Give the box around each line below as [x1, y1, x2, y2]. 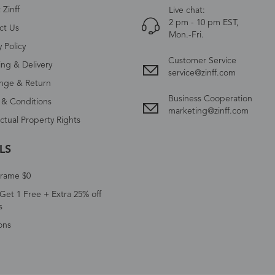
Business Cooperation [168, 94, 252, 103]
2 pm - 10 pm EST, [168, 18, 239, 27]
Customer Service [168, 56, 236, 65]
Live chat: [168, 6, 205, 15]
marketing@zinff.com [168, 106, 249, 115]
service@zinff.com [168, 68, 236, 77]
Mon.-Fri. [168, 30, 204, 39]
